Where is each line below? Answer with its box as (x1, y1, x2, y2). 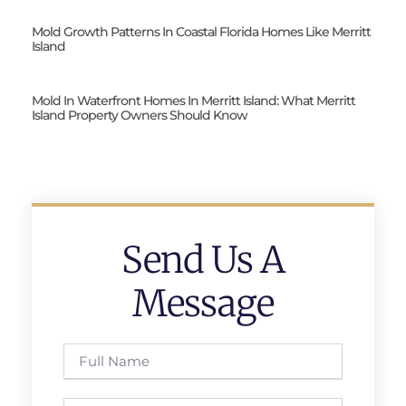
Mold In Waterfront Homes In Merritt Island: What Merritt (32, 92, 355, 109)
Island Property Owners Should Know (32, 106, 247, 123)
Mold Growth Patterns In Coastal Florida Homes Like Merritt (32, 23, 371, 40)
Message (132, 280, 274, 326)
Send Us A (121, 237, 285, 283)
